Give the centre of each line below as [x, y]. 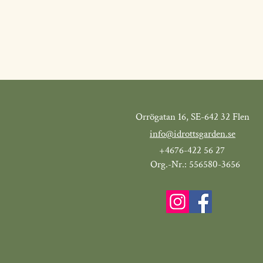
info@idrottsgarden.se [193, 134]
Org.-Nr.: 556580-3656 [195, 164]
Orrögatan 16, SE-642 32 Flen [193, 117]
